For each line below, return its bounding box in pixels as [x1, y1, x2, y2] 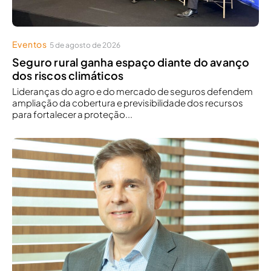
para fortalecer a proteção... [12, 108, 132, 120]
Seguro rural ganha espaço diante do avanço [12, 54, 250, 69]
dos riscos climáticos [12, 68, 124, 82]
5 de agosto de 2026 [50, 40, 121, 50]
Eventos [12, 38, 47, 50]
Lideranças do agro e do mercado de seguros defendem [12, 85, 253, 97]
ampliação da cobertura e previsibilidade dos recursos [12, 96, 243, 108]
